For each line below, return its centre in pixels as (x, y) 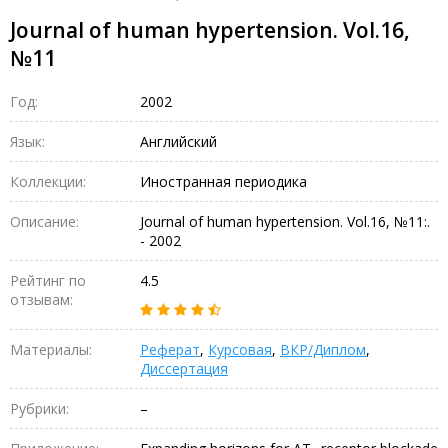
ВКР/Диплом (323, 349)
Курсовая (240, 349)
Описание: (44, 221)
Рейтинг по (48, 280)
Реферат (170, 349)
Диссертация (184, 368)
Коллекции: (48, 181)
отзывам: (41, 299)
